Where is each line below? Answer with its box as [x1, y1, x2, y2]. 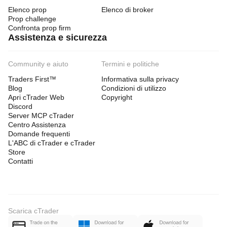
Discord [8, 102, 32, 110]
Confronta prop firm [8, 24, 71, 32]
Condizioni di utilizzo [101, 84, 166, 92]
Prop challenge [8, 15, 56, 23]
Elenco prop [8, 6, 47, 14]
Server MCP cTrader [8, 111, 74, 120]
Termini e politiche [101, 60, 159, 68]
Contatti [8, 157, 33, 165]
